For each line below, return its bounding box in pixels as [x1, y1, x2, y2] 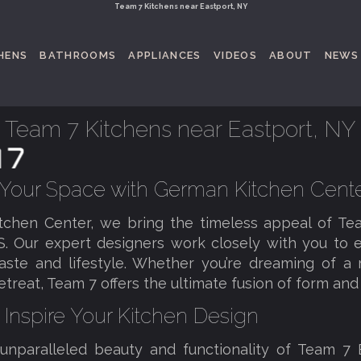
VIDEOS [213, 49, 257, 61]
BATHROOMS [39, 49, 117, 61]
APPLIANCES [128, 49, 201, 61]
